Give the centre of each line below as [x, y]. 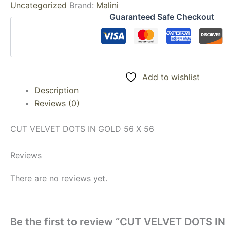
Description [56, 90]
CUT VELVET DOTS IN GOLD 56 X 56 [82, 129]
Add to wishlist [171, 77]
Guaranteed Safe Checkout [162, 17]
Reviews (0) [57, 103]
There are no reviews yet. [59, 178]
